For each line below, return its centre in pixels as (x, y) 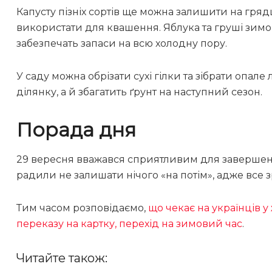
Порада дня (76, 130)
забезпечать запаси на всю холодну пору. (122, 43)
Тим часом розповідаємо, (82, 208)
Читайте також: (62, 258)
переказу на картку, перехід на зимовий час (129, 224)
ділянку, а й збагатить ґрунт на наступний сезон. (139, 92)
